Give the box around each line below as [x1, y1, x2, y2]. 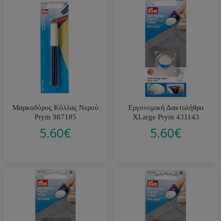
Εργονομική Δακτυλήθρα [128, 103, 204, 111]
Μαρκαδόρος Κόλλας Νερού [12, 103, 98, 111]
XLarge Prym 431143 [132, 112, 199, 121]
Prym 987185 [34, 112, 76, 121]
